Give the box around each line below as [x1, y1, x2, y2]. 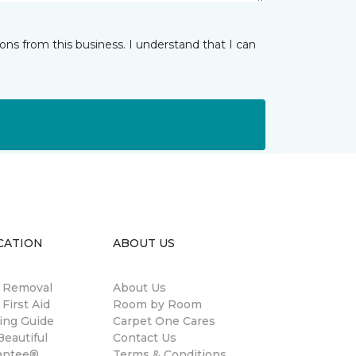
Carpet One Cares [113, 314, 215, 328]
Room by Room [113, 297, 202, 311]
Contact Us [113, 331, 176, 345]
